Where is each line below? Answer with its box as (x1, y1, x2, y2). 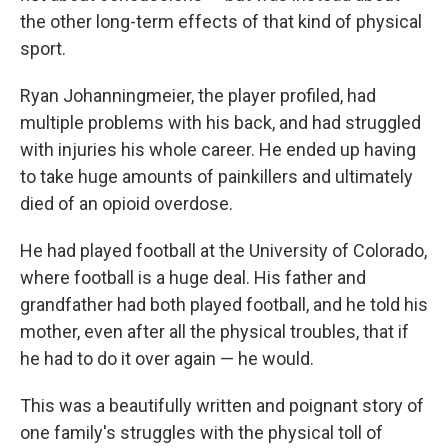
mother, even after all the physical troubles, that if (20, 321, 409, 342)
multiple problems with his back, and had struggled (20, 112, 421, 133)
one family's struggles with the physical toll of (20, 422, 383, 443)
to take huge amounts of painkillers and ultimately (20, 166, 413, 187)
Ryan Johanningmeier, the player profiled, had (20, 85, 376, 106)
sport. (20, 38, 66, 59)
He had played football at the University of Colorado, (20, 240, 427, 261)
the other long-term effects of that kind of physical (20, 11, 422, 32)
